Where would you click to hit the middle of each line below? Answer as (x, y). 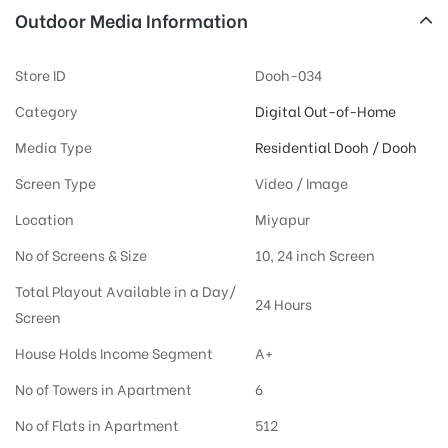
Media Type (53, 146)
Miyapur (282, 218)
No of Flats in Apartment (97, 424)
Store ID (40, 74)
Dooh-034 (288, 74)
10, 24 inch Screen (314, 254)
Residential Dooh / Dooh (335, 146)
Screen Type (55, 182)
